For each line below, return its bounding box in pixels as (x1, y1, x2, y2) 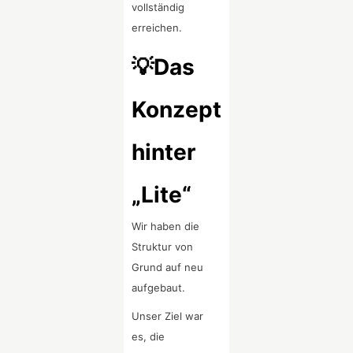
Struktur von (132, 240, 194, 254)
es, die (132, 330, 165, 344)
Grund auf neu (132, 261, 204, 274)
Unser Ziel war (132, 310, 204, 323)
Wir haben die (132, 220, 200, 233)
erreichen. (132, 21, 183, 35)
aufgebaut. (132, 281, 186, 295)
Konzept (132, 96, 222, 124)
